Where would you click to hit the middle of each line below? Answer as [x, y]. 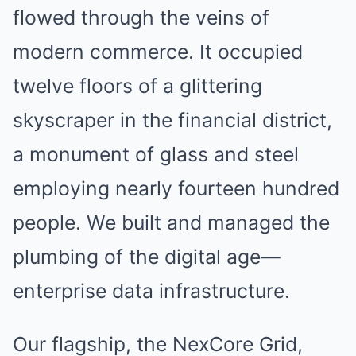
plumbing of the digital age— [147, 257]
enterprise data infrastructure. [151, 291]
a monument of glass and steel [156, 154]
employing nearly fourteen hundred [176, 188]
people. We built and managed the [171, 222]
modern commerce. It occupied [158, 52]
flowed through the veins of [141, 17]
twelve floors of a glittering [137, 86]
